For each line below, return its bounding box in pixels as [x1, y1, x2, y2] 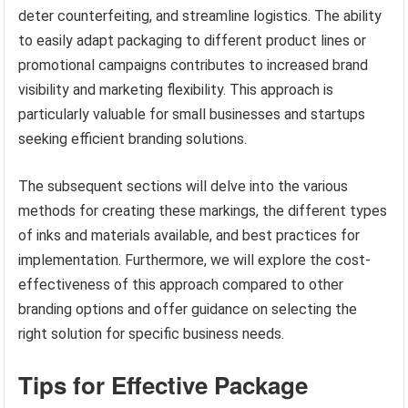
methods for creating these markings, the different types [18, 202, 388, 220]
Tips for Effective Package [18, 368, 309, 403]
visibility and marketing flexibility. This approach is [18, 81, 334, 99]
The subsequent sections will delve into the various [18, 178, 349, 196]
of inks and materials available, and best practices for [18, 227, 361, 245]
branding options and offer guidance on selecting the [18, 301, 358, 319]
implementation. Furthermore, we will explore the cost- [18, 251, 372, 270]
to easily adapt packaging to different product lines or [18, 32, 367, 50]
